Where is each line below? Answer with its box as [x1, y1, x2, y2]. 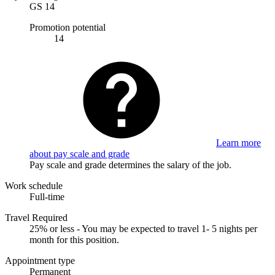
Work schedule [5, 180, 63, 191]
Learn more [216, 137, 261, 148]
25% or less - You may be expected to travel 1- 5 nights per [29, 223, 257, 234]
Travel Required [5, 212, 68, 223]
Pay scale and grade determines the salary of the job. [29, 159, 231, 170]
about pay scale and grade [29, 148, 130, 159]
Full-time [29, 191, 64, 202]
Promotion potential [29, 21, 106, 33]
